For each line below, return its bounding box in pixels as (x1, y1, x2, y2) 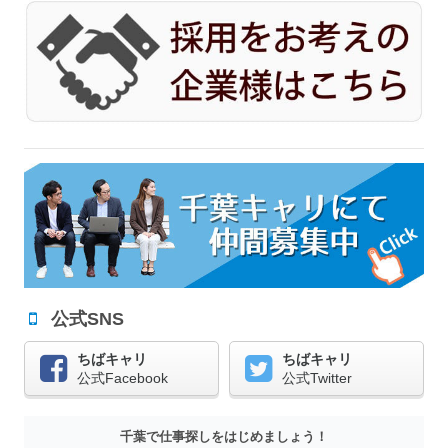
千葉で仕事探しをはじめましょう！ (120, 429, 328, 445)
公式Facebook (77, 370, 168, 387)
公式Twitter (282, 370, 352, 387)
